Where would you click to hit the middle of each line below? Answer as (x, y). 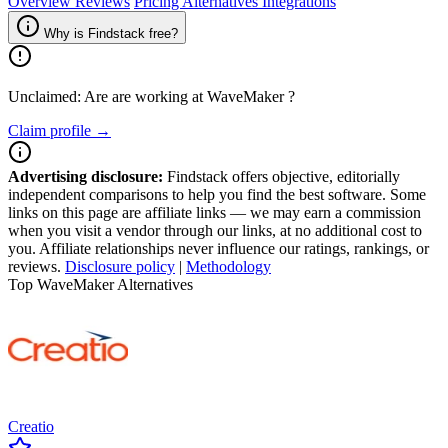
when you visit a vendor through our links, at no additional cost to (215, 230)
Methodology (228, 266)
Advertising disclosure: (85, 176)
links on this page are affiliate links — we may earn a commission (214, 212)
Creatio (31, 426)
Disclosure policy (120, 266)
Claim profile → (59, 130)
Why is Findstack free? (111, 33)
